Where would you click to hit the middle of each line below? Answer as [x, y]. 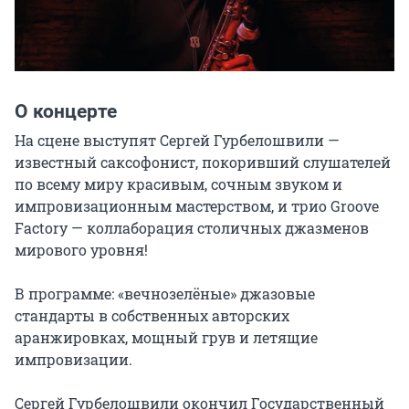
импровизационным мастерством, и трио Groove [197, 206]
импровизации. [73, 359]
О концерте [66, 111]
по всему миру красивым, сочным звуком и [178, 184]
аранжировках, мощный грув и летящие [166, 337]
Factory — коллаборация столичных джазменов [192, 228]
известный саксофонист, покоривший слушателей [203, 162]
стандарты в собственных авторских [152, 315]
